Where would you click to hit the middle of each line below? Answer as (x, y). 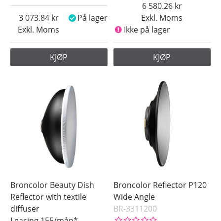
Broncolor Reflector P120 (160, 185)
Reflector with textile (49, 197)
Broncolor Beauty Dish (53, 185)
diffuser (25, 209)
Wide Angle (134, 197)
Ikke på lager (147, 30)
